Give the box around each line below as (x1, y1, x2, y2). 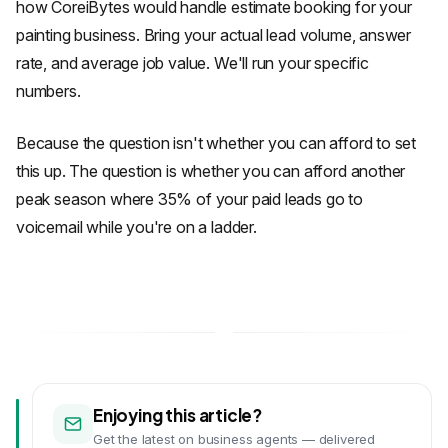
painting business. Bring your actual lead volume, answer (16, 25, 412, 45)
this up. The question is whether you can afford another (16, 161, 406, 181)
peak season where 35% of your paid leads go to (16, 189, 363, 209)
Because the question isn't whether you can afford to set (16, 133, 417, 153)
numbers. (16, 81, 81, 101)
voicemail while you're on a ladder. (16, 217, 257, 237)
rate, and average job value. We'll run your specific (16, 53, 369, 73)
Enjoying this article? (93, 404, 263, 426)
